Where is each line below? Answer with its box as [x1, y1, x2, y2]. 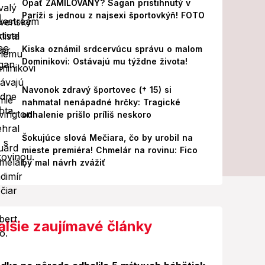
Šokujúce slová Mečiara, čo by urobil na [21, 132, 193, 143]
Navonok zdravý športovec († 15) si [21, 85, 172, 95]
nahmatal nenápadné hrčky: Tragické [21, 97, 180, 107]
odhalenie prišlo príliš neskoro [21, 109, 151, 119]
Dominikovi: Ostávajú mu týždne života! [21, 56, 188, 66]
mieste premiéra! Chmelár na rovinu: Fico [21, 145, 198, 155]
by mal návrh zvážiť [21, 157, 105, 167]
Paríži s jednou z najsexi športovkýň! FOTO [21, 10, 205, 20]
